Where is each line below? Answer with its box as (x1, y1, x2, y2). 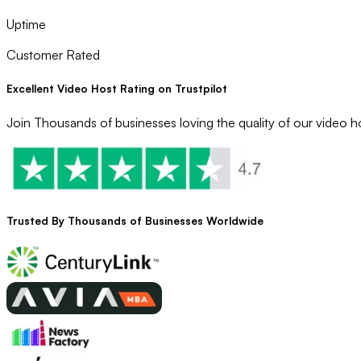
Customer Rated (6, 47, 100, 64)
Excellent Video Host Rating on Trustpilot (6, 81, 227, 95)
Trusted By (6, 214, 68, 227)
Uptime (6, 16, 46, 33)
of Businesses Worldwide (127, 214, 263, 227)
